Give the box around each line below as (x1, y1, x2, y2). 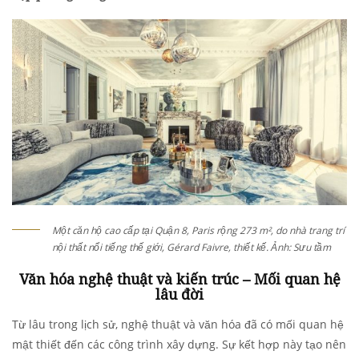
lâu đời (155, 284, 204, 305)
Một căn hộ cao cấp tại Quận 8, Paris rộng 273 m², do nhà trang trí (52, 224, 345, 238)
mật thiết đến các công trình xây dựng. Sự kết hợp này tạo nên (12, 337, 346, 353)
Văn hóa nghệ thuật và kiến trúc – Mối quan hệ (18, 269, 341, 289)
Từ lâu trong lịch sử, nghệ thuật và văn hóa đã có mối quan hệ (12, 317, 344, 333)
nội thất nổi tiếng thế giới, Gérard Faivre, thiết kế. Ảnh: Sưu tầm (52, 240, 331, 255)
